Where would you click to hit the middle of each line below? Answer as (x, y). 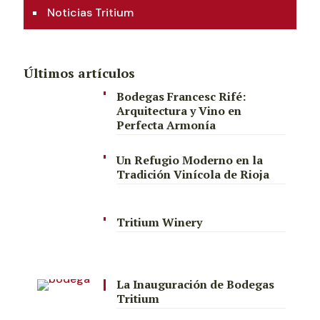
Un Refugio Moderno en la (189, 160)
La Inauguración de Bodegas (195, 284)
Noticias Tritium (90, 12)
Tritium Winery (159, 222)
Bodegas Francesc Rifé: (181, 96)
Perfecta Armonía (166, 125)
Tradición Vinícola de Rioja (192, 174)
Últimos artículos (79, 73)
